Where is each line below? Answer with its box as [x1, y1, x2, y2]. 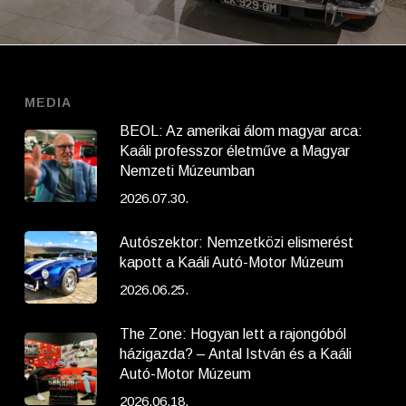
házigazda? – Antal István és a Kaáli [119, 345, 352, 362]
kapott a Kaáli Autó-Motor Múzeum [119, 254, 343, 270]
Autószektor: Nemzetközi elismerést [119, 234, 353, 250]
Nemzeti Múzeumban [119, 162, 255, 179]
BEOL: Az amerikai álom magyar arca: [119, 122, 362, 139]
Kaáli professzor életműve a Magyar [119, 142, 350, 159]
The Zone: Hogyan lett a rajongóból [119, 325, 346, 342]
